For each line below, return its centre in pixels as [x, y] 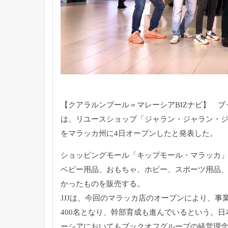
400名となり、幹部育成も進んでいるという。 [139, 212]
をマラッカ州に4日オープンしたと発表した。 [139, 133]
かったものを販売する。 [103, 183]
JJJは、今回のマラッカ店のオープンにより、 [138, 198]
